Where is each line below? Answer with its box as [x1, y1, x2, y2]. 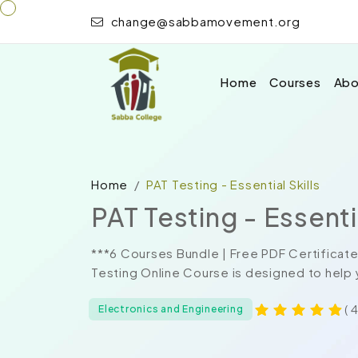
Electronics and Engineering [98, 303, 244, 315]
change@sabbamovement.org [107, 14, 300, 29]
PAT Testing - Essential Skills [145, 177, 320, 192]
